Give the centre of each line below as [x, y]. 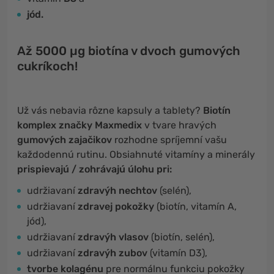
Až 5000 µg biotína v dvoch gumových [129, 51]
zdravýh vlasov [114, 237]
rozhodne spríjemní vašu [169, 140]
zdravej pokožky [116, 206]
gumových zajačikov [65, 140]
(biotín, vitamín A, [195, 206]
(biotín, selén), [183, 237]
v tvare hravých [179, 125]
